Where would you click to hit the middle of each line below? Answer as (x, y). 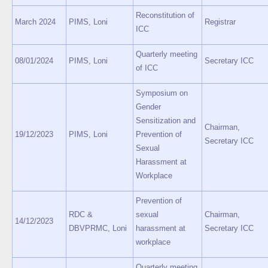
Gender (148, 107)
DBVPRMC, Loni (98, 228)
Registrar (220, 22)
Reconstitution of (165, 15)
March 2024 (35, 22)
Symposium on (162, 93)
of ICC (147, 68)
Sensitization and (166, 121)
